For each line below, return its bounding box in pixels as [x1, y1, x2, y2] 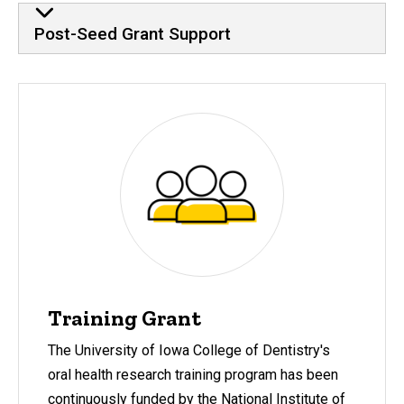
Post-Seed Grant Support [33, 23, 231, 44]
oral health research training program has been [48, 366, 338, 384]
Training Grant [48, 304, 201, 331]
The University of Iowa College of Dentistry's [48, 342, 330, 360]
